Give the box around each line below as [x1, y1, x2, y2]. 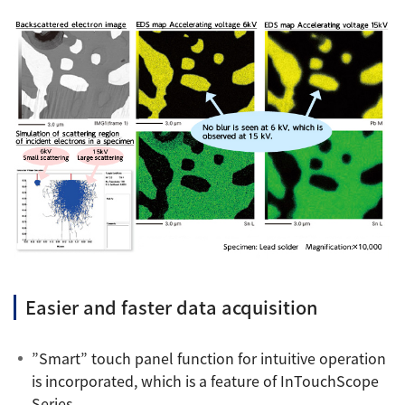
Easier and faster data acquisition [25, 294, 317, 321]
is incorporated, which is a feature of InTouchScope [32, 370, 379, 392]
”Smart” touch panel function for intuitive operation [32, 347, 386, 370]
